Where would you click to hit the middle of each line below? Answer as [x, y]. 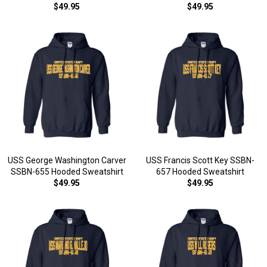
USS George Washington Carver [67, 160]
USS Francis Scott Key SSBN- [200, 160]
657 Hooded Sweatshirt [200, 172]
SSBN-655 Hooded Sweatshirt [67, 172]
